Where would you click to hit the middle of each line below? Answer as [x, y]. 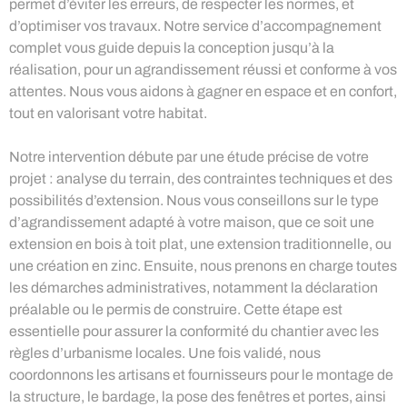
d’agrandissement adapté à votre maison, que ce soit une [192, 222]
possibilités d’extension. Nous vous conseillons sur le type [194, 200]
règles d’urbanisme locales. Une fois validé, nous [165, 352]
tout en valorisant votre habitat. [108, 113]
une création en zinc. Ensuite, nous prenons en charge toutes [203, 265]
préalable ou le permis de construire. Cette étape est [176, 309]
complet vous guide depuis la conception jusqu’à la [172, 47]
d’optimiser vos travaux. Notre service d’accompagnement [195, 25]
